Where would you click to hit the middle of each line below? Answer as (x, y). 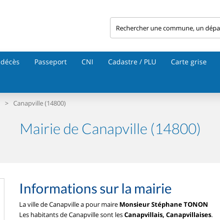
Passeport (51, 62)
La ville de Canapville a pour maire (69, 204)
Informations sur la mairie (96, 188)
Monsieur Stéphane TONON (164, 204)
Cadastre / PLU (132, 62)
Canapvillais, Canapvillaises (168, 215)
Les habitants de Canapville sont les (72, 215)
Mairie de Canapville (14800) (110, 128)
